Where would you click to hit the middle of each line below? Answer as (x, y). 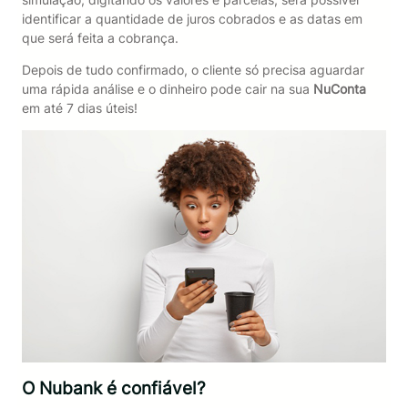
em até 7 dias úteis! (79, 108)
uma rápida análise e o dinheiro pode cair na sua (167, 89)
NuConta (339, 89)
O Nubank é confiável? (113, 388)
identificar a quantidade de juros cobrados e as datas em (192, 19)
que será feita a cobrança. (100, 38)
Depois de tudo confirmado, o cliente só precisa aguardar (193, 70)
